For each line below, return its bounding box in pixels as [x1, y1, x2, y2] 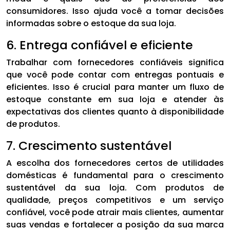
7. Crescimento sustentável [6, 137, 171, 154]
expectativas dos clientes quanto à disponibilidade [6, 105, 224, 118]
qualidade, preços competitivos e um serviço [6, 194, 224, 206]
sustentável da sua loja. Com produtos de [6, 181, 224, 194]
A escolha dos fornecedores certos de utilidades [6, 157, 224, 169]
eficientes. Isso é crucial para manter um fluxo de [6, 81, 224, 93]
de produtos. [6, 118, 60, 130]
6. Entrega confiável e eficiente [6, 36, 193, 53]
